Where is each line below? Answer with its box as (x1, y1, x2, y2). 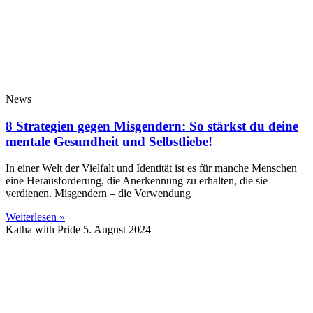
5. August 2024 (83, 224, 151, 236)
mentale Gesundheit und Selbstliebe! (6, 133, 212, 149)
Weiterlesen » (6, 211, 65, 224)
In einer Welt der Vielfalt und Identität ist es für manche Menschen (6, 162, 297, 175)
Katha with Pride (6, 224, 83, 236)
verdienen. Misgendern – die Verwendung (6, 187, 191, 200)
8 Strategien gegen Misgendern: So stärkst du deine (6, 118, 298, 133)
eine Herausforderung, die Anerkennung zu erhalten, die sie (6, 175, 268, 187)
